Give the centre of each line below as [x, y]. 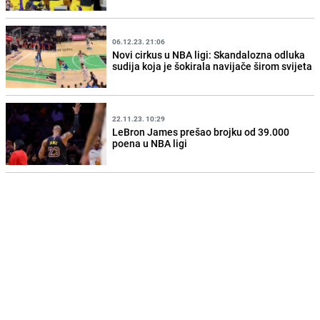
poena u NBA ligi [150, 143]
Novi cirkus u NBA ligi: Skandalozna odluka [209, 54]
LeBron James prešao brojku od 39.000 [201, 131]
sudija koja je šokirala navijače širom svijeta [212, 66]
